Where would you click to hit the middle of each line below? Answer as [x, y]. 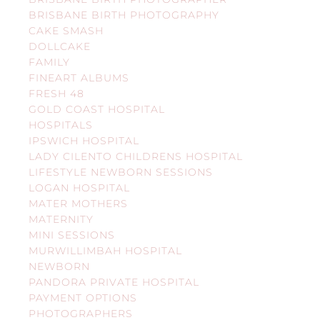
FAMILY [49, 62]
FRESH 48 [56, 93]
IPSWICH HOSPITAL [84, 140]
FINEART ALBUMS [79, 77]
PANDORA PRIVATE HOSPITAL [114, 282]
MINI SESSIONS [72, 235]
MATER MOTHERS [78, 203]
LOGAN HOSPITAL [79, 187]
